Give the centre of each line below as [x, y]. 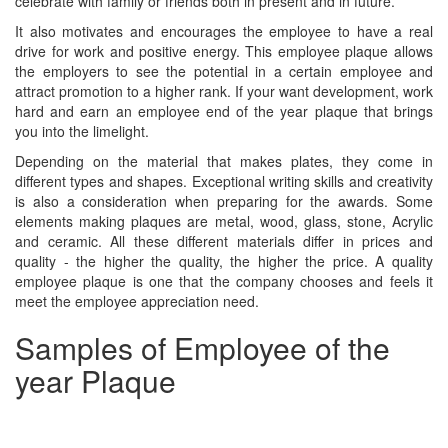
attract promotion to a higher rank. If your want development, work [224, 91]
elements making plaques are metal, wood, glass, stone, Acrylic [224, 221]
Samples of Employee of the [202, 347]
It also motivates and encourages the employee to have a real [224, 31]
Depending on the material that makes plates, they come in [224, 161]
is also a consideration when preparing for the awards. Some [224, 201]
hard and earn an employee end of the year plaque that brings [224, 111]
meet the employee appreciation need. [137, 301]
